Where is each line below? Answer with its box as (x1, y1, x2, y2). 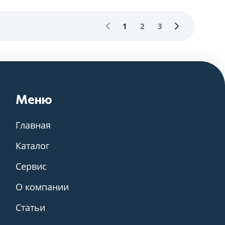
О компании (16, 181, 69, 193)
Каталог (16, 140, 50, 152)
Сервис (16, 160, 47, 172)
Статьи (16, 201, 46, 213)
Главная (16, 119, 51, 131)
